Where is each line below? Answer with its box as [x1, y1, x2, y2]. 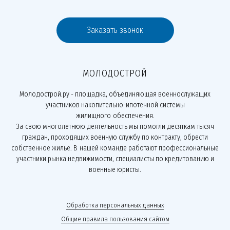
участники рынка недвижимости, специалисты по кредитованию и [16, 155, 214, 163]
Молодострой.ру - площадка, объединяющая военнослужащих [20, 90, 210, 99]
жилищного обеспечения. [75, 111, 155, 120]
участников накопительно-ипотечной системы [45, 101, 185, 109]
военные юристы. [89, 165, 141, 174]
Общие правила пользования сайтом [61, 215, 169, 223]
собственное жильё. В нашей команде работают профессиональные [11, 144, 219, 152]
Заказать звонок [87, 25, 143, 35]
